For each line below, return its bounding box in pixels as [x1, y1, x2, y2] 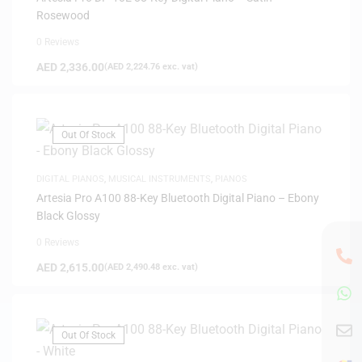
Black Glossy [36, 208, 100, 222]
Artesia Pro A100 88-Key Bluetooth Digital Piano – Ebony [36, 191, 319, 204]
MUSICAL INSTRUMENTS [108, 173, 211, 184]
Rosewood [36, 8, 90, 22]
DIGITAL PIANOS [36, 173, 104, 184]
